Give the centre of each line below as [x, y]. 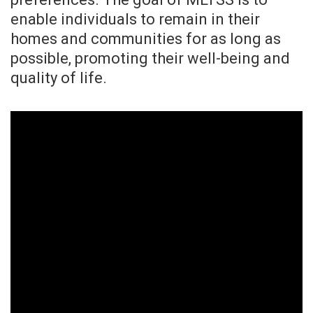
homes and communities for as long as [146, 39]
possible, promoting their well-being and [150, 59]
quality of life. [59, 78]
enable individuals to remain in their [135, 20]
